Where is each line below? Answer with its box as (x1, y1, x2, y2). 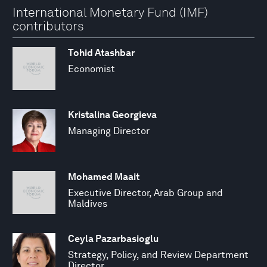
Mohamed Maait (68, 171, 139, 183)
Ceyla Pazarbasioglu (68, 233, 159, 245)
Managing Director (68, 125, 150, 137)
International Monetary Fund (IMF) (13, 5, 208, 20)
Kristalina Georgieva (68, 109, 157, 121)
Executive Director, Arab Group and (68, 187, 223, 199)
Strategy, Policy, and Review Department (68, 249, 249, 261)
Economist (68, 63, 115, 75)
